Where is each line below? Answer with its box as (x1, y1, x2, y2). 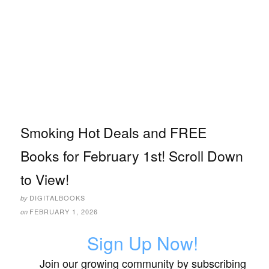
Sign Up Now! (87, 230, 198, 256)
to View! (20, 169, 69, 190)
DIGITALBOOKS (29, 193, 85, 203)
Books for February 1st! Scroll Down (20, 146, 243, 166)
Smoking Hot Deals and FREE (20, 122, 207, 143)
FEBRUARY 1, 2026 (29, 207, 98, 217)
